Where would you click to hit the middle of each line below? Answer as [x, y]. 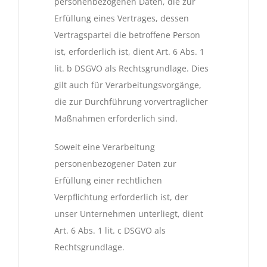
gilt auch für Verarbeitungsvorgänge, [128, 85]
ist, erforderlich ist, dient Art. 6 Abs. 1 [129, 52]
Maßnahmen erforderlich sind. [116, 119]
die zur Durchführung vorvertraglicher [131, 102]
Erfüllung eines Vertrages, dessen [122, 18]
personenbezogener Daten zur [115, 164]
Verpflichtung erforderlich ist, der [121, 197]
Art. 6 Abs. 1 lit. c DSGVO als [110, 231]
